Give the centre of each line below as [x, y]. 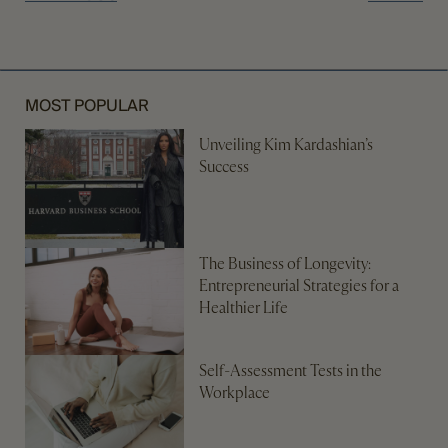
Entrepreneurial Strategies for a [299, 286]
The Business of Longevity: [285, 264]
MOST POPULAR [87, 105]
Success [224, 167]
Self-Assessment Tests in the [291, 370]
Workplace [235, 392]
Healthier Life [244, 308]
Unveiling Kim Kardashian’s [286, 145]
